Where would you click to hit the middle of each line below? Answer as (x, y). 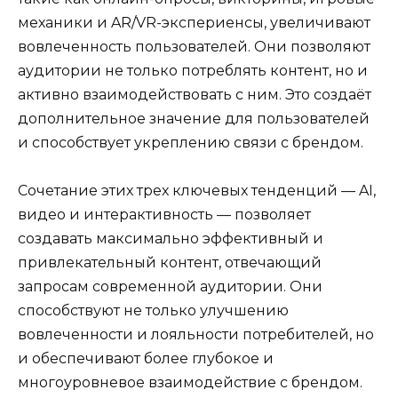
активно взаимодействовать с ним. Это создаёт (195, 94)
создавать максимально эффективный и (171, 239)
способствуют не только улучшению (153, 311)
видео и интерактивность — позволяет (164, 215)
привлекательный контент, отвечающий (170, 263)
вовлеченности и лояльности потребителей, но (196, 335)
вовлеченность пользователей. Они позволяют (194, 46)
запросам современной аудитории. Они (170, 287)
